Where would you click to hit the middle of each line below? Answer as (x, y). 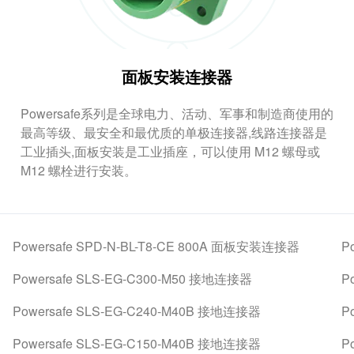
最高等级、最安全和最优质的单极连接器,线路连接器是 (173, 132)
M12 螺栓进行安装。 (78, 170)
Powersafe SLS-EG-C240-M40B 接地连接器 (136, 311)
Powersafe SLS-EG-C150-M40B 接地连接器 (136, 343)
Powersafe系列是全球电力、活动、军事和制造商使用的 (177, 113)
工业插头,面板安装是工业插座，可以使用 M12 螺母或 (170, 151)
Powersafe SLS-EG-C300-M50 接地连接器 (132, 279)
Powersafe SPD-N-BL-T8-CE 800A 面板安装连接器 (156, 246)
